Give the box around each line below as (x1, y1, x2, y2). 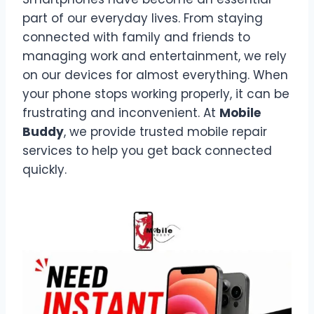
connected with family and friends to (22, 28, 250, 46)
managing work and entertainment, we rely (22, 47, 287, 64)
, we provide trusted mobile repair (64, 123, 267, 140)
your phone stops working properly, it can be (22, 85, 289, 102)
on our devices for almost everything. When (22, 66, 288, 83)
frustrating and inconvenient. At (22, 104, 219, 121)
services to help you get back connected (22, 142, 272, 159)
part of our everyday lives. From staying (22, 9, 263, 27)
